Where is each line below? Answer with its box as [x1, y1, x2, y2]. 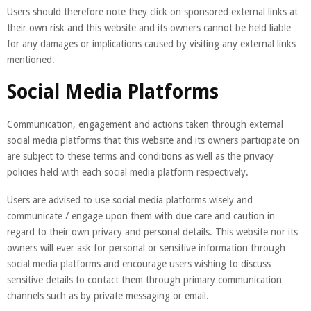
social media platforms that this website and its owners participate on [7, 134, 299, 146]
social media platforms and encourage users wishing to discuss [7, 258, 271, 269]
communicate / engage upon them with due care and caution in [7, 210, 275, 221]
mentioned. [7, 53, 55, 65]
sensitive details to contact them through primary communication [7, 274, 282, 285]
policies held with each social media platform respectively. [7, 166, 249, 178]
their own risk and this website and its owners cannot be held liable [7, 22, 291, 33]
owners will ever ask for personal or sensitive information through [7, 242, 285, 253]
